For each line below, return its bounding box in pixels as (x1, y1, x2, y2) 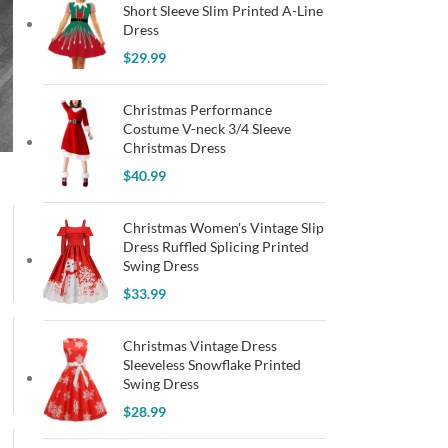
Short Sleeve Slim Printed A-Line (122, 2, 323, 19)
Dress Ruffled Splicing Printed (122, 238, 309, 255)
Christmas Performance (122, 101, 272, 118)
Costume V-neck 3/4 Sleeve (122, 120, 291, 137)
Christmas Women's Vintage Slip (122, 219, 324, 236)
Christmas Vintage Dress (122, 337, 277, 354)
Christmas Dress (122, 139, 226, 156)
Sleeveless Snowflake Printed (122, 356, 301, 373)
